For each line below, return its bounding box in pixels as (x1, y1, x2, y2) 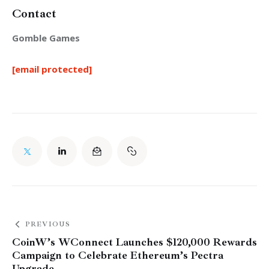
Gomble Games (12, 31, 80, 44)
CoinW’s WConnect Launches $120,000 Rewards (12, 235, 257, 249)
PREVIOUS (25, 220, 71, 229)
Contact (12, 5, 56, 21)
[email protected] (12, 62, 92, 75)
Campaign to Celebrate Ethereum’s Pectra (12, 249, 223, 262)
